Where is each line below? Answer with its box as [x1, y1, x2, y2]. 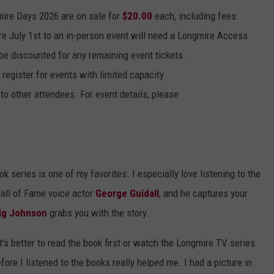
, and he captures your [159, 187, 248, 199]
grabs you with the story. [47, 206, 149, 219]
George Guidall [95, 187, 159, 199]
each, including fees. [152, 9, 239, 22]
